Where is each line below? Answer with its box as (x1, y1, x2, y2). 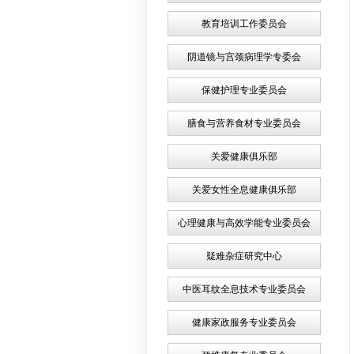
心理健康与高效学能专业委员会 (178, 217, 311, 228)
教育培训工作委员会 (201, 18, 287, 29)
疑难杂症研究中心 (206, 250, 282, 262)
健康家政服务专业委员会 (192, 317, 296, 328)
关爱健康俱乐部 (211, 151, 277, 162)
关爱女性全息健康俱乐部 (192, 184, 296, 195)
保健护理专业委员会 (201, 85, 287, 96)
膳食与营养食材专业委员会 (187, 118, 301, 129)
